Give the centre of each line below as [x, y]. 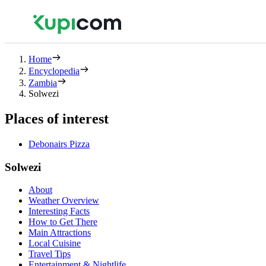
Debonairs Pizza [59, 144]
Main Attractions [60, 233]
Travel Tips [50, 254]
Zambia [43, 83]
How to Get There [63, 222]
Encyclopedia [54, 71]
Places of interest [57, 118]
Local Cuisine [55, 243]
